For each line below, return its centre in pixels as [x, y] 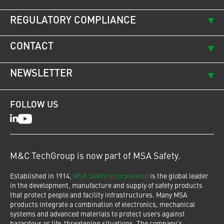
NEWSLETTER [41, 74]
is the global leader [178, 177]
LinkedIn [29, 119]
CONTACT [32, 47]
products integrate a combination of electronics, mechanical [102, 205]
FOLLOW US [34, 105]
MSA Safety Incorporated [111, 177]
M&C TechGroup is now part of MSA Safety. [95, 157]
